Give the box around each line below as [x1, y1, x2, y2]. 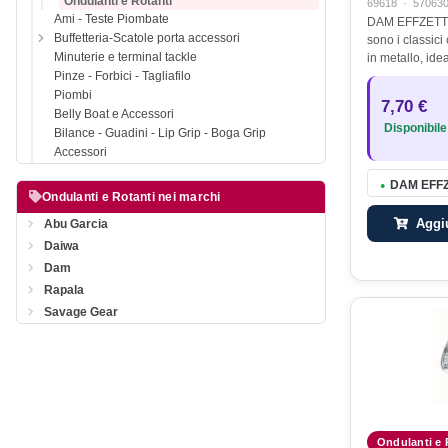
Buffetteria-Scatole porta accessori [54, 31, 240, 45]
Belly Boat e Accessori [54, 107, 174, 121]
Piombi [54, 88, 92, 102]
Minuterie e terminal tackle [54, 50, 197, 64]
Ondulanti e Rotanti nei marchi [42, 190, 221, 204]
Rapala [44, 283, 84, 297]
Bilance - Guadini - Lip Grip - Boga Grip [54, 126, 266, 140]
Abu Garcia [44, 217, 108, 231]
